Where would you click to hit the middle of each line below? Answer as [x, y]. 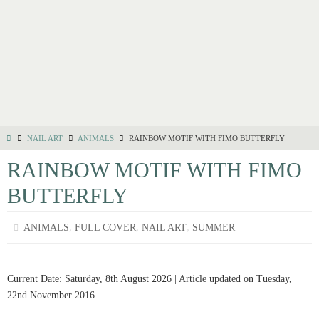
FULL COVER [106, 228]
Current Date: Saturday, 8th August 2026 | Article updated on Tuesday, [150, 279]
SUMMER [214, 228]
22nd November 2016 [51, 295]
